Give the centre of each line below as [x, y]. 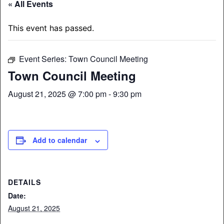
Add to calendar [60, 140]
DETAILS [24, 182]
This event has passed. [51, 28]
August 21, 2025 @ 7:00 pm [57, 94]
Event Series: [44, 59]
